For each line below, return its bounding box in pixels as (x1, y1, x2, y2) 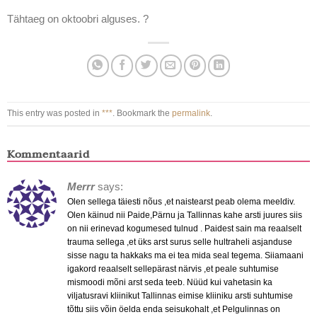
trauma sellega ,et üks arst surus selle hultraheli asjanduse (67, 237, 292, 248)
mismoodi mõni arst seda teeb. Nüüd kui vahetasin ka (67, 277, 272, 288)
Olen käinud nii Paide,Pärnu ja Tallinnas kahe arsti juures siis (67, 210, 302, 221)
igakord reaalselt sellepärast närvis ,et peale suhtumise (67, 264, 279, 275)
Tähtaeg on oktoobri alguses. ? (6, 13, 149, 25)
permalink (171, 108, 210, 119)
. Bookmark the (112, 108, 172, 119)
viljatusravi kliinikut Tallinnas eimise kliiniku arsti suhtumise (67, 291, 293, 301)
